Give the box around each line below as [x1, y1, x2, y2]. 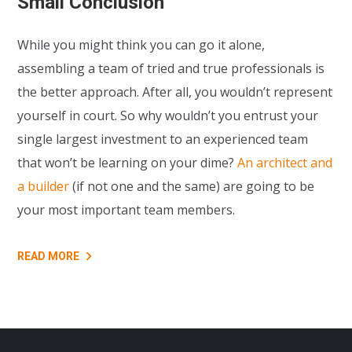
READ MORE [17, 250, 80, 263]
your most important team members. [17, 200, 236, 218]
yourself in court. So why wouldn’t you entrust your [17, 106, 319, 124]
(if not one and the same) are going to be [69, 177, 315, 195]
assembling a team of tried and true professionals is [17, 59, 325, 77]
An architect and [237, 153, 333, 171]
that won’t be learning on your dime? [17, 153, 238, 171]
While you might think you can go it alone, [17, 35, 266, 53]
